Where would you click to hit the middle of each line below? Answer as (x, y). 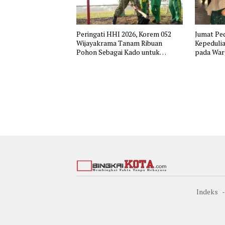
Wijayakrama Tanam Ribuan (119, 43)
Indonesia (92, 61)
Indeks (207, 191)
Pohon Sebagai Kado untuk (118, 52)
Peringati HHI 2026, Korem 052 (124, 34)
